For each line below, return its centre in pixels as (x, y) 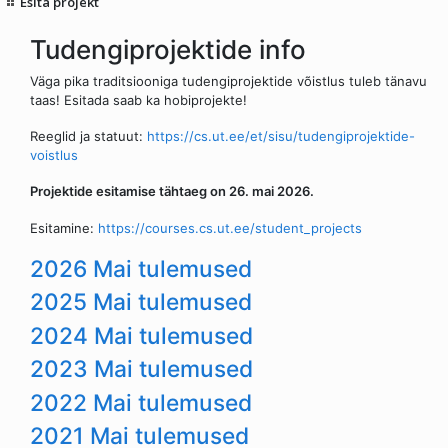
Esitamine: (64, 227)
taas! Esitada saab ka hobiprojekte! (138, 99)
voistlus (54, 155)
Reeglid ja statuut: (88, 136)
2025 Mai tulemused (141, 302)
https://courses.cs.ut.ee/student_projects (230, 227)
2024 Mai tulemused (141, 335)
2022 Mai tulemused (141, 402)
